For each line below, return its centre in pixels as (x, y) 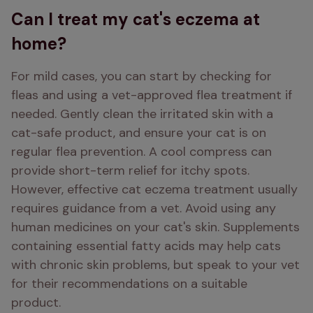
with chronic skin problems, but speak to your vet (155, 265)
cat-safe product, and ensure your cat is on (139, 133)
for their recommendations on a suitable (129, 284)
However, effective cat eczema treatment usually (154, 189)
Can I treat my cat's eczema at (136, 19)
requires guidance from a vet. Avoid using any (144, 208)
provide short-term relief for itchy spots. (130, 170)
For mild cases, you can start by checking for (141, 76)
